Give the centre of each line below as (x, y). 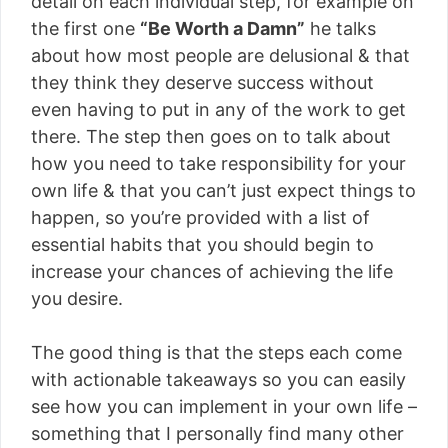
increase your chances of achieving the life (212, 271)
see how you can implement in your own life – (224, 406)
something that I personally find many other (217, 433)
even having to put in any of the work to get (218, 109)
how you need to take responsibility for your (218, 163)
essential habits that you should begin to (202, 244)
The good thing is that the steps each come (216, 352)
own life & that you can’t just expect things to (223, 190)
